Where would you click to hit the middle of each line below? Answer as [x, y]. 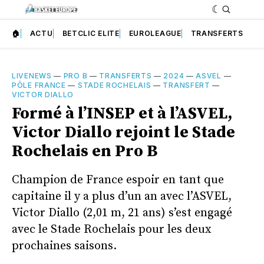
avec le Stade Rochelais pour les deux [112, 229]
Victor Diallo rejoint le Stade [123, 132]
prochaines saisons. [64, 246]
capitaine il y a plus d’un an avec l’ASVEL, [122, 196]
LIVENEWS [32, 75]
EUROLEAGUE [155, 33]
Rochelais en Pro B [85, 151]
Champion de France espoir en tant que [118, 180]
